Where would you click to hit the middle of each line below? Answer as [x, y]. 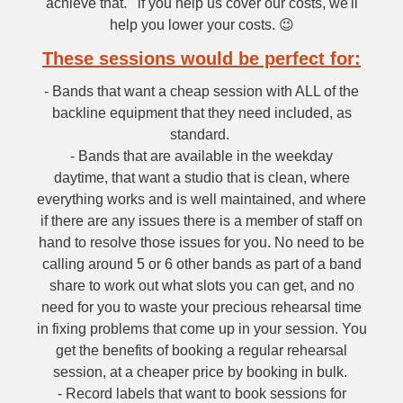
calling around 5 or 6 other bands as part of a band [201, 264]
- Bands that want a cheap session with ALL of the [201, 91]
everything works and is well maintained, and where [201, 199]
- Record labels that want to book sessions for [201, 394]
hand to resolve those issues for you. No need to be [201, 242]
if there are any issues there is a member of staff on [201, 221]
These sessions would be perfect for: [201, 58]
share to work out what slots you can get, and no [201, 286]
